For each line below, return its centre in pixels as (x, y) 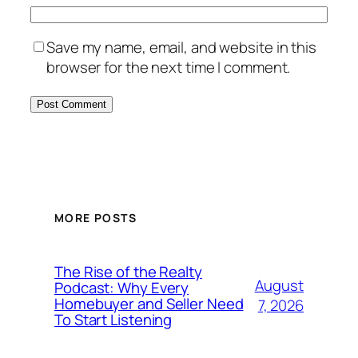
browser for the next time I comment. (169, 68)
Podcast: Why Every (122, 288)
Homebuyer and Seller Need (149, 304)
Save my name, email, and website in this (181, 48)
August (279, 285)
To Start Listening (113, 320)
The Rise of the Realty (128, 272)
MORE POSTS (95, 217)
